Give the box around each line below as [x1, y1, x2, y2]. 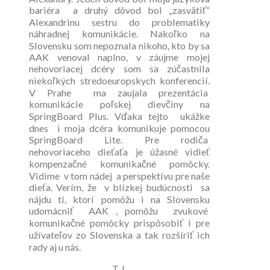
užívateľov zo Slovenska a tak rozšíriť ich [29, 229, 210, 241]
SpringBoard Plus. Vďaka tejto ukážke [29, 110, 210, 122]
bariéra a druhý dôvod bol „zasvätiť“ [29, 4, 210, 16]
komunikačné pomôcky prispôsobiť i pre [29, 217, 210, 229]
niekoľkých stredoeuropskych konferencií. [29, 75, 210, 87]
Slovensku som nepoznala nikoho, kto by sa [29, 40, 210, 52]
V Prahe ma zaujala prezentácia [29, 87, 210, 99]
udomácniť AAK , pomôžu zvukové [29, 205, 210, 217]
